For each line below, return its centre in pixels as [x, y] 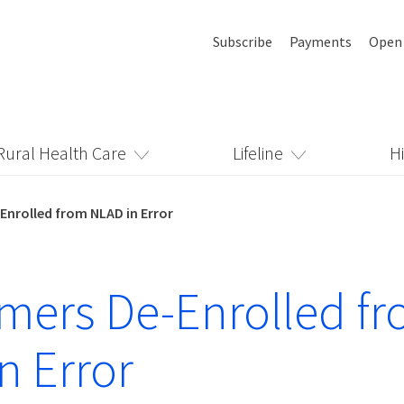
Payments [321, 41]
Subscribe [243, 41]
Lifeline [257, 153]
